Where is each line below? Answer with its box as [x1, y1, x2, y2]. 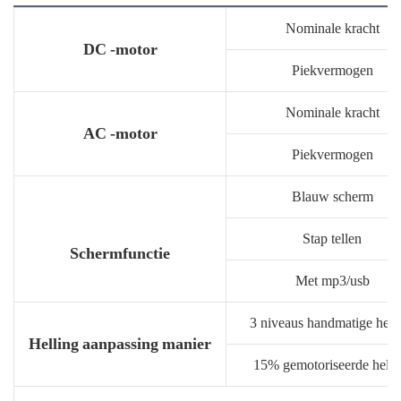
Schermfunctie [69, 243, 170, 262]
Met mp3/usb [294, 271, 370, 289]
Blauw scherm [291, 187, 373, 205]
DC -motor [82, 38, 158, 58]
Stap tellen [303, 229, 362, 247]
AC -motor [82, 123, 158, 142]
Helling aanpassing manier [28, 333, 211, 353]
